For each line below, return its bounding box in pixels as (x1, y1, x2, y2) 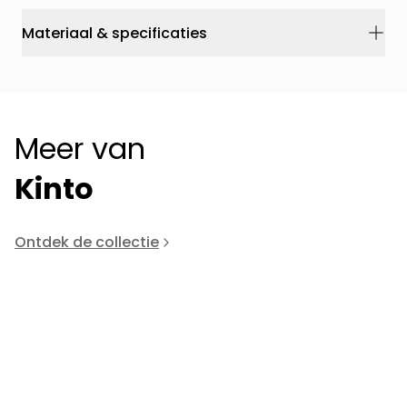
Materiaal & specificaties (22, 22, 207, 44)
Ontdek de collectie (15, 232, 159, 253)
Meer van (15, 128, 145, 170)
